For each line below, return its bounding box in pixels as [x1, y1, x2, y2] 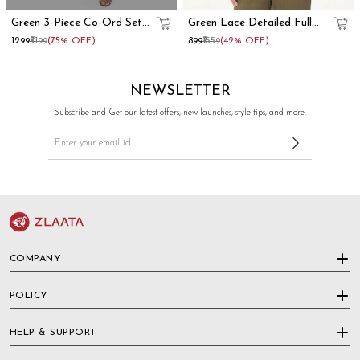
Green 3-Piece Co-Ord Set [11, 16, 142, 29]
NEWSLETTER [129, 83, 231, 99]
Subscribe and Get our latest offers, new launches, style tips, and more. [54, 108, 306, 117]
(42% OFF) [220, 35, 269, 46]
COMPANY [10, 254, 62, 264]
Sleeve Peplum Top [188, 29, 281, 42]
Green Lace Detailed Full [188, 16, 312, 29]
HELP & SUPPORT [10, 328, 97, 338]
